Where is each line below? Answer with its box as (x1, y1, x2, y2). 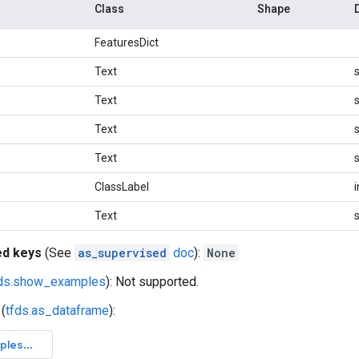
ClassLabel (95, 180, 149, 193)
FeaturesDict (95, 36, 159, 49)
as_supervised (78, 245, 167, 260)
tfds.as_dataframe (6, 303, 109, 318)
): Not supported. (106, 274, 199, 289)
